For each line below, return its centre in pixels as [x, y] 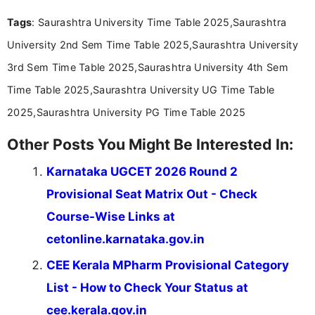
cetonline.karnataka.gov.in [126, 239]
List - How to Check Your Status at [147, 287]
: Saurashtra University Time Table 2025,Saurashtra [159, 22]
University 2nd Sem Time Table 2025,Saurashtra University [153, 44]
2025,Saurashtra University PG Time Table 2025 [127, 112]
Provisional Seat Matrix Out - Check [152, 194]
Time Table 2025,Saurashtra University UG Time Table [141, 89]
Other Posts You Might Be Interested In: [150, 144]
